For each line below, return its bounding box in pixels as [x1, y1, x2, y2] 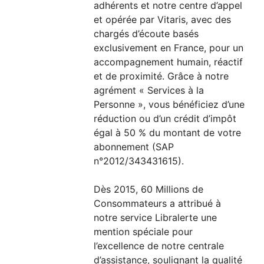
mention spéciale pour [94, 226, 193, 238]
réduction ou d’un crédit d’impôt [94, 113, 237, 125]
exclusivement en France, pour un [94, 42, 244, 54]
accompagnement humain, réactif [94, 56, 243, 68]
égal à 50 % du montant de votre [94, 127, 242, 139]
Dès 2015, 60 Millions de [94, 183, 204, 196]
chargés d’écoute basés [94, 28, 199, 40]
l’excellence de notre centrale [94, 240, 225, 252]
